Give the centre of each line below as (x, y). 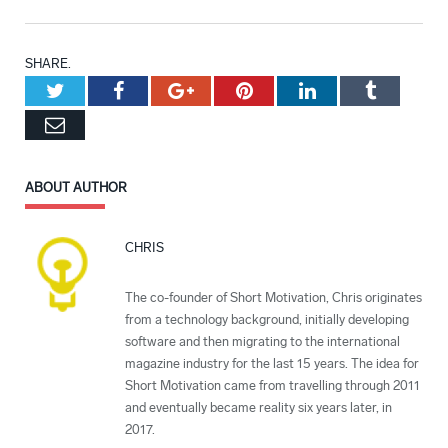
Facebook (161, 89)
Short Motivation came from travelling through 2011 (272, 385)
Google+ (228, 89)
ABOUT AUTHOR (76, 187)
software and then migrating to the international (262, 341)
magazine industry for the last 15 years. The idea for (272, 363)
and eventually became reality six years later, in (258, 407)
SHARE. (48, 63)
